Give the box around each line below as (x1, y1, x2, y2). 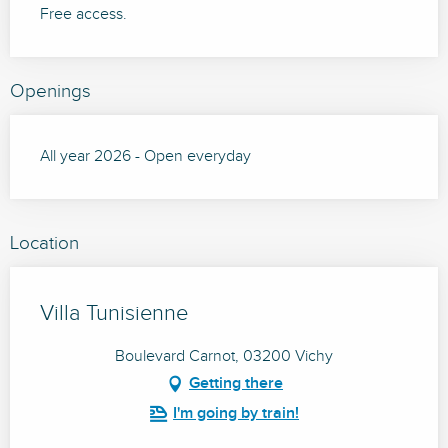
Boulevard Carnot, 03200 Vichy (115, 347, 333, 367)
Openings (10, 80, 91, 103)
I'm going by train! (173, 404, 299, 424)
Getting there (189, 374, 283, 394)
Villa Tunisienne (40, 301, 188, 327)
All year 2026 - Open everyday (40, 147, 251, 167)
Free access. (40, 5, 127, 25)
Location (10, 232, 79, 255)
